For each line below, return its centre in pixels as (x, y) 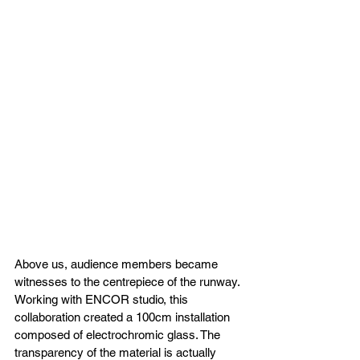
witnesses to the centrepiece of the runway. (129, 281)
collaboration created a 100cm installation (124, 317)
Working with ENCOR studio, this (103, 299)
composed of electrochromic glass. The (119, 334)
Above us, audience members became (118, 264)
